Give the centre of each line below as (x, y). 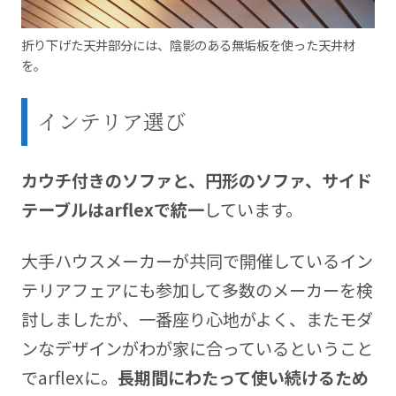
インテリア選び (111, 122)
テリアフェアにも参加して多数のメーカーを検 (197, 289)
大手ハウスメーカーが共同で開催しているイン (197, 260)
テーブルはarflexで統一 (112, 209)
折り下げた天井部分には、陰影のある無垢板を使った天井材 (188, 45)
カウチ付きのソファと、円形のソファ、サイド (196, 180)
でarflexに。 (69, 377)
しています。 (253, 209)
